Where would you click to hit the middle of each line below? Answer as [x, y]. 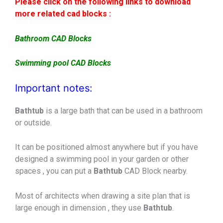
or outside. [33, 122]
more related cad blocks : [63, 14]
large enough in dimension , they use [79, 208]
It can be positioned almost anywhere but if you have [107, 147]
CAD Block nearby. [156, 171]
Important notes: [54, 88]
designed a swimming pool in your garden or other [102, 159]
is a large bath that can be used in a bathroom [124, 111]
